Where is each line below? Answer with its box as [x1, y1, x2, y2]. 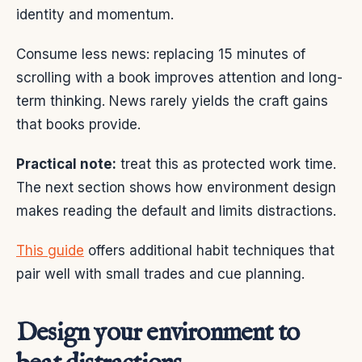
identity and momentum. [16, 6, 174, 23]
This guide [16, 242, 84, 259]
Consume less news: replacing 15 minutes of [16, 46, 305, 63]
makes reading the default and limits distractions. [16, 203, 336, 220]
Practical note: [16, 156, 116, 173]
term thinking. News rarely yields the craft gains [16, 93, 328, 110]
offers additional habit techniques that [84, 242, 335, 259]
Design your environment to [16, 317, 300, 351]
